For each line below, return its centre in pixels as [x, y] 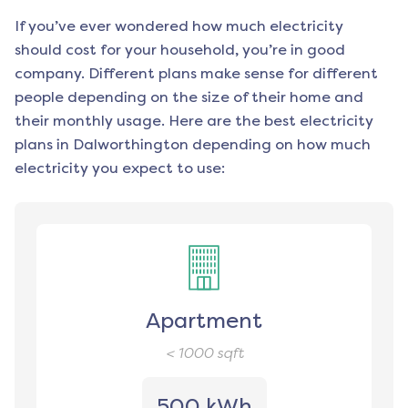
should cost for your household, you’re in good [180, 50]
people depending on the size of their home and [189, 97]
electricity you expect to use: [120, 168]
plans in [42, 145]
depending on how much [280, 145]
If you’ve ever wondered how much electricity [179, 26]
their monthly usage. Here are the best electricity [194, 121]
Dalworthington [131, 145]
